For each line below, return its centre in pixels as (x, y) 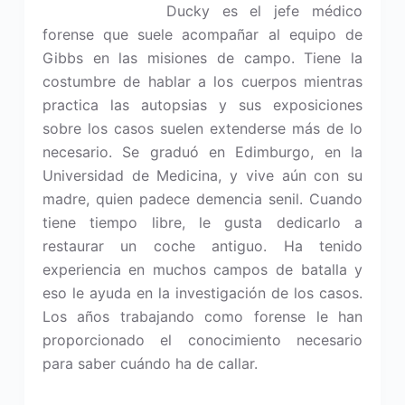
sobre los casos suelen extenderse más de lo (202, 128)
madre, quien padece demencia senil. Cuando (202, 199)
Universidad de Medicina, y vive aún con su (202, 175)
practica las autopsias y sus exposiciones (202, 105)
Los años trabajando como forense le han (202, 316)
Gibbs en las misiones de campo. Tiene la (202, 58)
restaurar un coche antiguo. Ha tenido (202, 246)
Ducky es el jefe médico (264, 11)
